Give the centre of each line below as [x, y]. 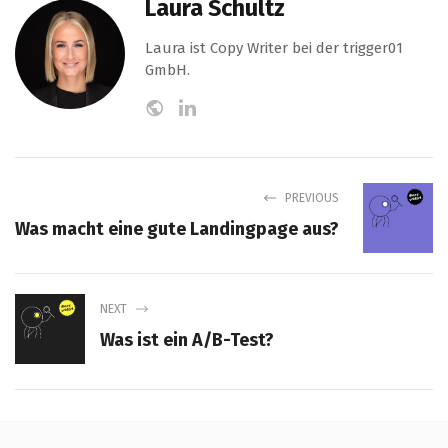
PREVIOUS [312, 198]
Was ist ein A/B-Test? [187, 340]
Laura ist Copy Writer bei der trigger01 [274, 48]
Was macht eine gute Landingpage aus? [177, 229]
